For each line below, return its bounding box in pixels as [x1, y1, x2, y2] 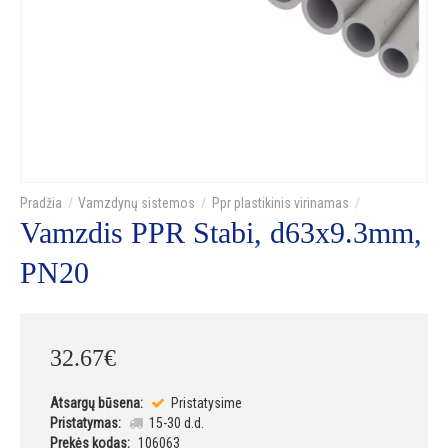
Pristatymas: [50, 415, 121, 432]
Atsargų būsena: [50, 395, 143, 412]
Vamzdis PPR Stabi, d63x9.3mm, [20, 216, 422, 250]
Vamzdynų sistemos [78, 195, 196, 212]
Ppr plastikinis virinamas [211, 195, 349, 212]
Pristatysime [167, 395, 242, 412]
